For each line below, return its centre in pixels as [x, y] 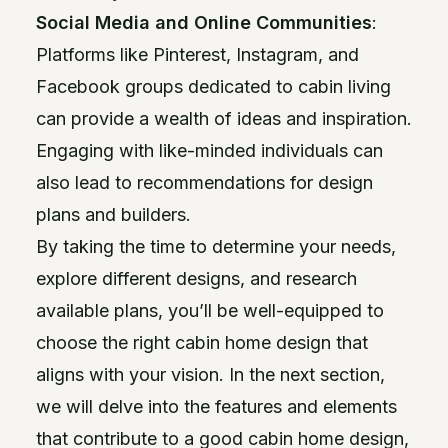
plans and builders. [113, 214]
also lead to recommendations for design [204, 182]
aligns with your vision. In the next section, [210, 374]
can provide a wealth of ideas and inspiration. [224, 118]
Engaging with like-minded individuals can [209, 150]
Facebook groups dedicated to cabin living [213, 86]
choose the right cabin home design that [202, 342]
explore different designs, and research [196, 278]
